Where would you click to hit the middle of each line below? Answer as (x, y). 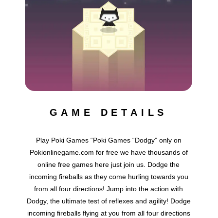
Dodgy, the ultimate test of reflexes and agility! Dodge (109, 201)
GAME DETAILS (109, 113)
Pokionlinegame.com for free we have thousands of (109, 153)
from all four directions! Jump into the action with (109, 189)
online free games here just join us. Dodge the (109, 165)
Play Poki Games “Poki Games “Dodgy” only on (109, 140)
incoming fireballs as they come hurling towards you (109, 177)
